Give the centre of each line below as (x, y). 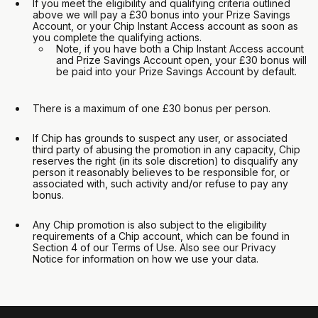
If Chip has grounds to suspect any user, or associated (160, 138)
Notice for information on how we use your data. (146, 259)
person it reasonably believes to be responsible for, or (161, 172)
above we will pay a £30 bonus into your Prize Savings (162, 15)
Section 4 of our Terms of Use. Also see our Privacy (155, 247)
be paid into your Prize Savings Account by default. (177, 71)
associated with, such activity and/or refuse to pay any (161, 183)
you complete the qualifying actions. (117, 37)
